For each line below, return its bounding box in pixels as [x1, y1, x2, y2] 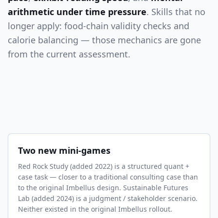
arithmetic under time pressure [8, 6, 146, 18]
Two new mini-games [18, 145, 110, 156]
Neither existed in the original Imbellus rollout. [18, 204, 172, 214]
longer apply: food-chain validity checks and [8, 20, 189, 32]
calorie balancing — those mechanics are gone [8, 34, 201, 46]
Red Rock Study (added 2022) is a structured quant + [18, 162, 189, 171]
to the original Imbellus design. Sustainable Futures [18, 183, 188, 192]
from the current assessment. [8, 48, 130, 60]
